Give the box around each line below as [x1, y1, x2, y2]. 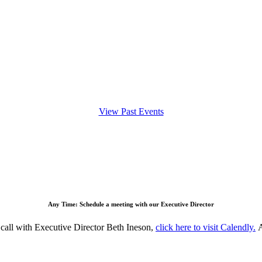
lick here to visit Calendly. [160, 222, 256, 232]
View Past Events [98, 106, 164, 116]
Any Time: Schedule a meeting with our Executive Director [48, 200, 214, 208]
